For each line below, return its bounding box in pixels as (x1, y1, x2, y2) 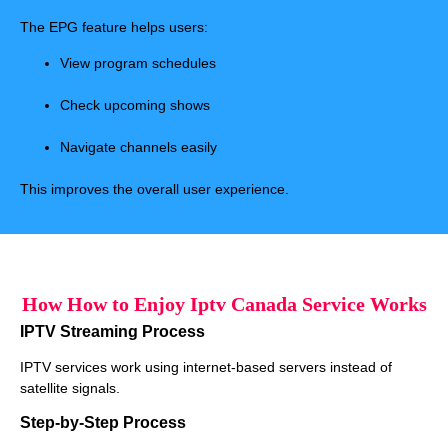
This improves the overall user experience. (20, 180, 289, 197)
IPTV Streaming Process (20, 322, 205, 340)
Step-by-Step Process (20, 414, 186, 432)
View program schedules (60, 54, 216, 71)
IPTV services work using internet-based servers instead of (20, 358, 392, 375)
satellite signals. (20, 379, 120, 396)
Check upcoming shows (60, 96, 210, 113)
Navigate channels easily (60, 138, 217, 155)
